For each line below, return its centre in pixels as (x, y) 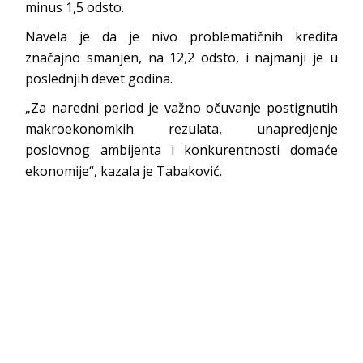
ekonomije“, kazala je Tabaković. (124, 171)
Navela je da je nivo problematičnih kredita (181, 36)
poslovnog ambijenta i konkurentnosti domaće (181, 150)
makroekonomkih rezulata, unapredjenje (181, 129)
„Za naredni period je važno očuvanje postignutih (181, 108)
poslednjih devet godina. (99, 79)
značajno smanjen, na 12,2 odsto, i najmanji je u (181, 58)
